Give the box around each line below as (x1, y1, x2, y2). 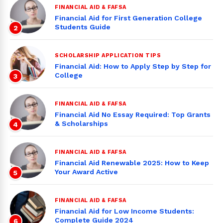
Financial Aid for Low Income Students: (55, 207, 194, 215)
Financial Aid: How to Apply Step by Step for (55, 62, 211, 70)
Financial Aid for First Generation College (55, 14, 202, 22)
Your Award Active (55, 168, 118, 176)
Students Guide (55, 23, 111, 31)
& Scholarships (55, 119, 108, 127)
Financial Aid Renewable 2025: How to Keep (55, 159, 209, 167)
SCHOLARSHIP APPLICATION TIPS (55, 52, 161, 59)
